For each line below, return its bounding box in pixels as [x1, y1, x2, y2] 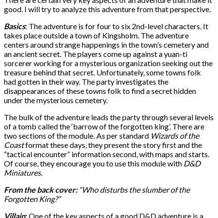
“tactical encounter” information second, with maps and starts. [4, 149, 209, 159]
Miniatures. [4, 167, 42, 177]
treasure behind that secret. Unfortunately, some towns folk [4, 67, 201, 77]
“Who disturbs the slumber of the [79, 184, 190, 194]
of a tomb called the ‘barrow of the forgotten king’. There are [4, 121, 204, 131]
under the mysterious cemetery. [4, 95, 108, 105]
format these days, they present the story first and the [25, 140, 202, 149]
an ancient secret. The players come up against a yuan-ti [4, 49, 187, 58]
